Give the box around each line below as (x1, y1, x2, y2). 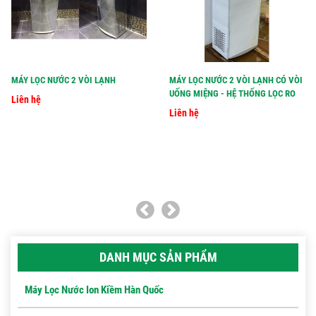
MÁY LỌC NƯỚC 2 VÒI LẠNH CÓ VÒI (169, 75, 303, 86)
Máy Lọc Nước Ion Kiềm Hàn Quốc (25, 284, 164, 297)
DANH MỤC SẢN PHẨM (99, 250, 217, 265)
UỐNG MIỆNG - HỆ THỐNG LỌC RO (169, 88, 296, 99)
